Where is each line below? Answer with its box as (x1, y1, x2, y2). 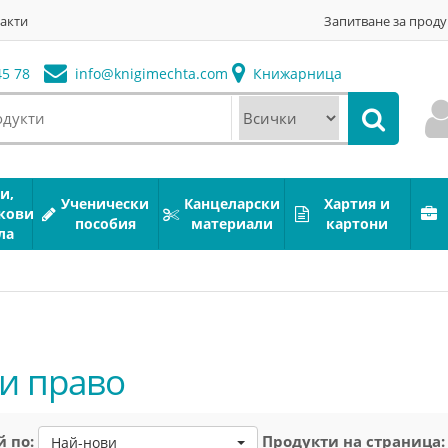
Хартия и (324, 194, 390, 213)
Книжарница (248, 64, 342, 83)
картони (326, 214, 388, 233)
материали (191, 214, 273, 233)
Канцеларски (184, 194, 280, 213)
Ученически (61, 194, 149, 213)
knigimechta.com (113, 64, 228, 83)
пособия (74, 214, 136, 233)
